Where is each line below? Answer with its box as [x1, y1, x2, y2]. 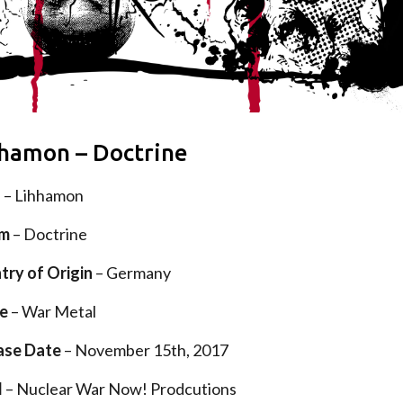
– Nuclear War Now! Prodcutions [3, 378, 237, 399]
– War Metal [8, 300, 97, 321]
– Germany [93, 262, 172, 282]
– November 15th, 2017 [61, 339, 229, 360]
